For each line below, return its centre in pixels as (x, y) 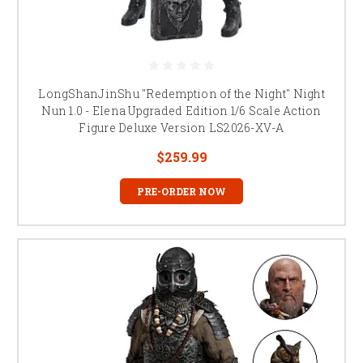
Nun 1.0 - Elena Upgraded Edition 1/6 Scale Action (181, 110)
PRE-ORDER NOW (181, 191)
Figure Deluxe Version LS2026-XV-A (181, 127)
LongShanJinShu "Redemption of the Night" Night (181, 93)
